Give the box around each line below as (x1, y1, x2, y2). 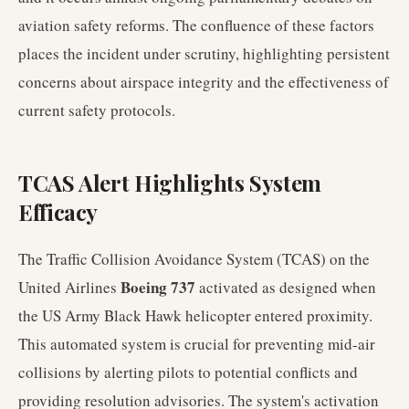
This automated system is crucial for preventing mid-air (18, 333, 375, 354)
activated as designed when (195, 277, 376, 298)
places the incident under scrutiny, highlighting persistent (18, 43, 390, 64)
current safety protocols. (18, 100, 175, 121)
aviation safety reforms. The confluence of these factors (18, 15, 374, 36)
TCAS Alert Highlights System (18, 168, 321, 197)
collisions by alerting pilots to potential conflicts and (18, 362, 358, 383)
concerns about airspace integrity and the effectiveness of (18, 71, 389, 92)
